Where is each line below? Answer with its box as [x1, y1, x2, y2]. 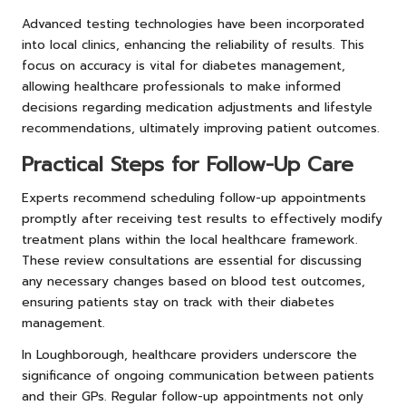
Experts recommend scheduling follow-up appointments [22, 188, 366, 208]
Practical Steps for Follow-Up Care [22, 149, 353, 179]
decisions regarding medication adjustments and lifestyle [22, 97, 372, 117]
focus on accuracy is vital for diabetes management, [22, 55, 345, 75]
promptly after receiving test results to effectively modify [22, 208, 382, 228]
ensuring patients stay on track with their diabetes [22, 292, 334, 312]
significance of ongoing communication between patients [22, 365, 374, 385]
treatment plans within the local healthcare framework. [22, 229, 358, 249]
